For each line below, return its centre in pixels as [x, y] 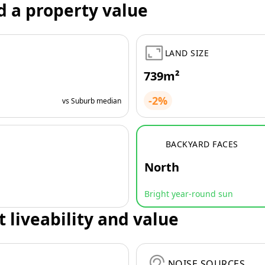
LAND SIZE [187, 53]
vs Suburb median [92, 101]
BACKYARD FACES [202, 144]
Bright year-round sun [189, 194]
